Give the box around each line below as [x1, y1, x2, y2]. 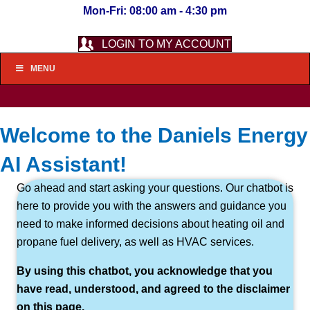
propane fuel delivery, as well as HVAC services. [17, 236, 254, 248]
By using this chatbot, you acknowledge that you [17, 265, 273, 277]
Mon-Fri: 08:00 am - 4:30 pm [83, 5, 227, 17]
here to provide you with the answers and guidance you [17, 200, 286, 212]
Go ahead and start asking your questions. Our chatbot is [17, 182, 293, 194]
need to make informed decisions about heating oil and [17, 218, 284, 230]
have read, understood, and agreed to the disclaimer [17, 283, 290, 295]
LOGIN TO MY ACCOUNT [102, 38, 231, 51]
